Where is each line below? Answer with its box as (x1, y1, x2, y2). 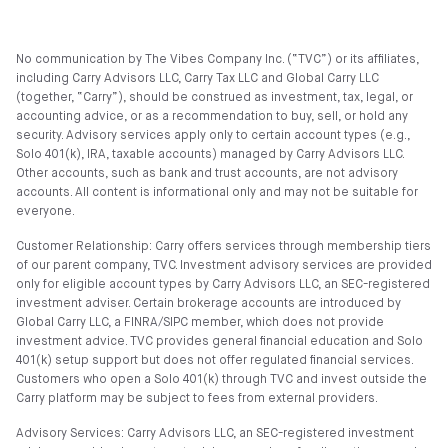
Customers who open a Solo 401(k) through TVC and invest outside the (16, 374, 427, 386)
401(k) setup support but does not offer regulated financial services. (16, 355, 413, 367)
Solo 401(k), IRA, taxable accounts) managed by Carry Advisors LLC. (16, 149, 404, 161)
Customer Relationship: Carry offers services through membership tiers (16, 241, 431, 253)
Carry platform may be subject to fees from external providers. (16, 393, 378, 405)
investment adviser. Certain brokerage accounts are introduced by (16, 298, 401, 310)
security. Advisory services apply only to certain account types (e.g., (16, 130, 410, 142)
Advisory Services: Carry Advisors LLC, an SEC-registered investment (16, 428, 414, 440)
